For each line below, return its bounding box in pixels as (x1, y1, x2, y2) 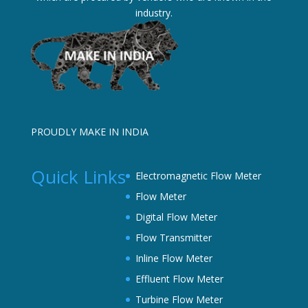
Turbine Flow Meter (135, 293, 223, 307)
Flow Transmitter (135, 231, 212, 245)
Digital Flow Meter (135, 210, 217, 224)
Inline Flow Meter (135, 252, 212, 265)
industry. (135, 6, 173, 19)
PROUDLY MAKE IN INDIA (30, 125, 151, 139)
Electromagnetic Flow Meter (135, 169, 261, 183)
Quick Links (30, 164, 126, 190)
